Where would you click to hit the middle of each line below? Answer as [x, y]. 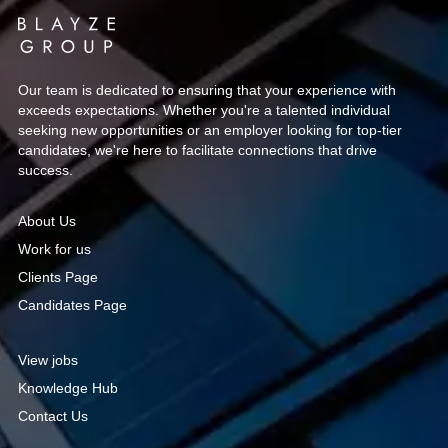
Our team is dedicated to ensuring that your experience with [207, 90]
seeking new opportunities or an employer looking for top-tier [210, 130]
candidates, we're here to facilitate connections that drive [197, 150]
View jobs [48, 360]
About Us [47, 221]
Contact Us [53, 416]
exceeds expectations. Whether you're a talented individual [204, 110]
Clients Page [58, 277]
